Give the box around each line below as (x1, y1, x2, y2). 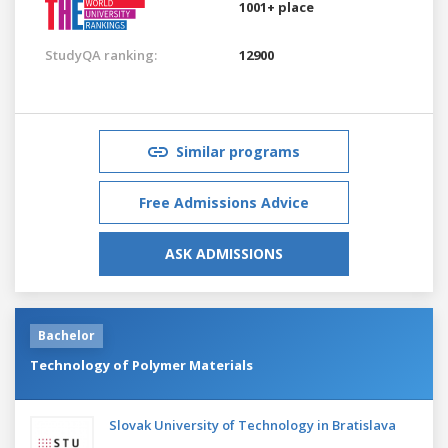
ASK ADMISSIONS (165, 243, 283, 263)
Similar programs (176, 141, 300, 161)
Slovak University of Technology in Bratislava (109, 415, 396, 434)
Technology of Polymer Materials (30, 355, 253, 374)
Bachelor (38, 326, 95, 344)
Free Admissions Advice (139, 192, 309, 212)
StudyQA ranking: (45, 45, 157, 64)
